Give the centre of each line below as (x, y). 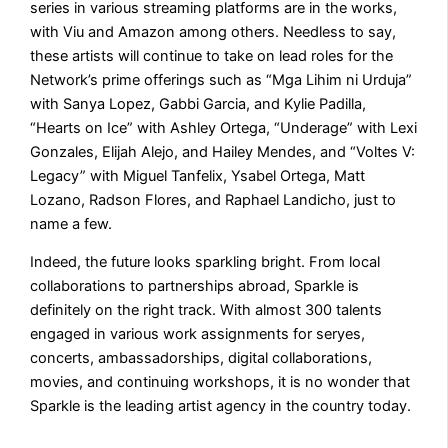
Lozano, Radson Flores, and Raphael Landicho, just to (213, 199)
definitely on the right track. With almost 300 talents (206, 310)
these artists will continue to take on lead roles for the (212, 55)
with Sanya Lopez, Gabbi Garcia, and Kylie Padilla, (198, 103)
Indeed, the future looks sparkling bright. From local (205, 262)
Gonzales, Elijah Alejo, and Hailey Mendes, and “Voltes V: (223, 151)
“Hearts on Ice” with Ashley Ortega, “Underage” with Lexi (224, 127)
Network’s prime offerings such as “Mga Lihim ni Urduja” (221, 79)
